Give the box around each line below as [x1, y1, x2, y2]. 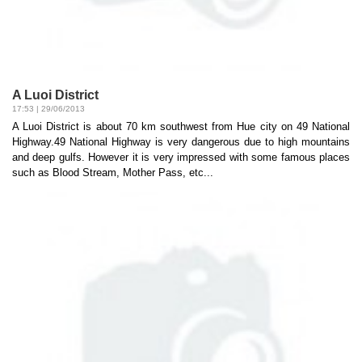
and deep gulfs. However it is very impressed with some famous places [12, 151, 350, 164]
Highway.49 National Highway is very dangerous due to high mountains [12, 136, 350, 149]
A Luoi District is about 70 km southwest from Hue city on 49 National [12, 120, 350, 133]
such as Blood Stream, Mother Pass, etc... [12, 166, 213, 179]
